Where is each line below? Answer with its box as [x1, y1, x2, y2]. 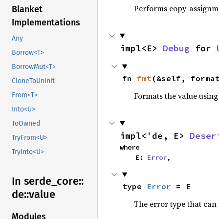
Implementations [12, 17, 80, 28]
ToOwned [12, 119, 40, 128]
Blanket [12, 4, 43, 15]
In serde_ [12, 175, 57, 188]
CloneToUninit [12, 77, 55, 86]
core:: [57, 175, 84, 188]
